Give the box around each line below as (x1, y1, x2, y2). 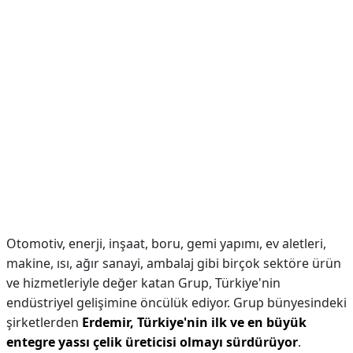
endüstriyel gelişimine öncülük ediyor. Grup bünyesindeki (6, 294, 347, 311)
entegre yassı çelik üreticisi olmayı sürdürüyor (6, 333, 298, 351)
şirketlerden (6, 314, 82, 331)
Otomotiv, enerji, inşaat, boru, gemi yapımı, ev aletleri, (6, 235, 326, 252)
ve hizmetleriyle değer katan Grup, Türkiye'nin (6, 274, 281, 292)
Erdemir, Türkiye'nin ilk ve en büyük (82, 314, 307, 331)
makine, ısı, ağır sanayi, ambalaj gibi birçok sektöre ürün (6, 255, 341, 272)
